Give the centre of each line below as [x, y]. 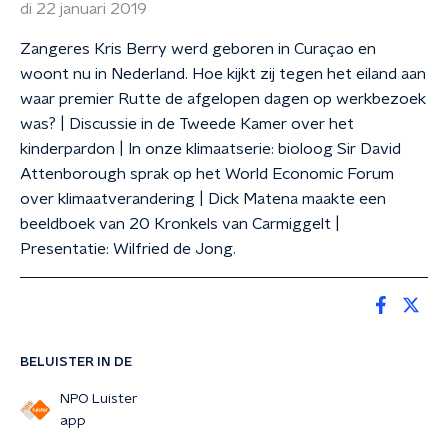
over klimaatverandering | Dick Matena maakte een [203, 199]
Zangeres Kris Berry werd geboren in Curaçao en [198, 49]
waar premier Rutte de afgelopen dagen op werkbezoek [223, 99]
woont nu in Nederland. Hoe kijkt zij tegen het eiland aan [223, 74]
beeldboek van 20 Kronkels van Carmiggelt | [180, 224]
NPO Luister [98, 399]
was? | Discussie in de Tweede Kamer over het [187, 124]
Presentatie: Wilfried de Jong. [128, 249]
